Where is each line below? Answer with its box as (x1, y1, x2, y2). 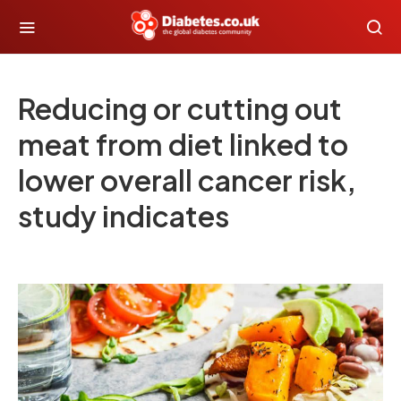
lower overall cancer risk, (18, 162, 356, 198)
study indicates (18, 198, 229, 234)
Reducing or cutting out (18, 90, 342, 126)
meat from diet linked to (18, 126, 348, 162)
